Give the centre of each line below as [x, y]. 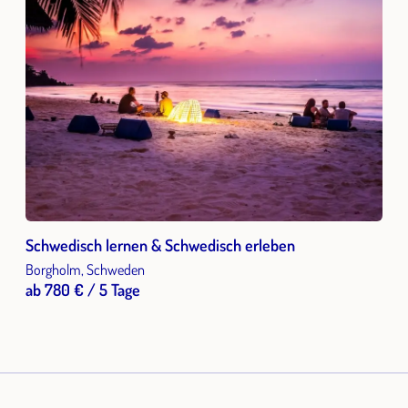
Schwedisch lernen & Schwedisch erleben [160, 245]
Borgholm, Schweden [85, 270]
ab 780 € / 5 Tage [83, 290]
